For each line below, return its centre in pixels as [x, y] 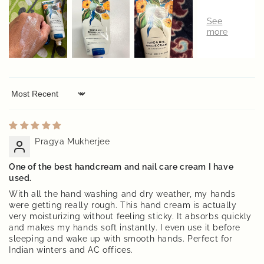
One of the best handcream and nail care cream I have [121, 167]
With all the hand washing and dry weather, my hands [122, 194]
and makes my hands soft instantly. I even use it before [125, 228]
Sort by [24, 98]
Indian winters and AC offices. [71, 250]
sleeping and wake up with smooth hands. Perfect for [121, 239]
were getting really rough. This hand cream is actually [123, 205]
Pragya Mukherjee [72, 142]
